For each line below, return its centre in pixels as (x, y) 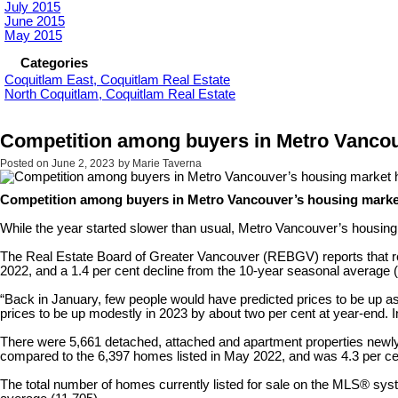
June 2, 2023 (83, 163)
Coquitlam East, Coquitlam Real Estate (117, 80)
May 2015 (33, 35)
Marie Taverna (167, 163)
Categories (54, 63)
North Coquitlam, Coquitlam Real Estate (120, 94)
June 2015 (35, 21)
